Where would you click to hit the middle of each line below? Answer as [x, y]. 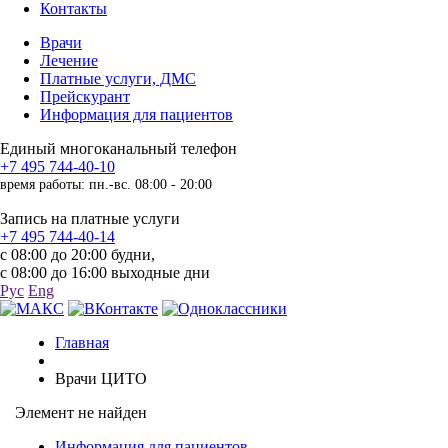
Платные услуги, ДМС [118, 78]
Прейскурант [85, 96]
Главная [82, 342]
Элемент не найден [81, 412]
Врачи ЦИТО [101, 378]
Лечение [69, 60]
